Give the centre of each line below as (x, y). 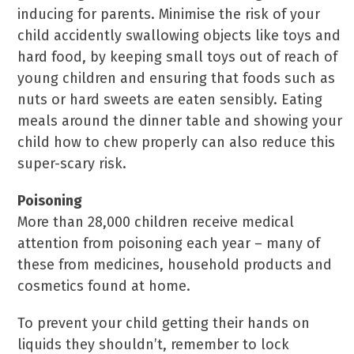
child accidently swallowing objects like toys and (179, 36)
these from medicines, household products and (175, 265)
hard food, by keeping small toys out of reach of (178, 57)
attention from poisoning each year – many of (169, 243)
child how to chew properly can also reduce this (177, 142)
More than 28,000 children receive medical (156, 222)
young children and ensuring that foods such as (177, 78)
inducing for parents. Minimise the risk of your (169, 14)
